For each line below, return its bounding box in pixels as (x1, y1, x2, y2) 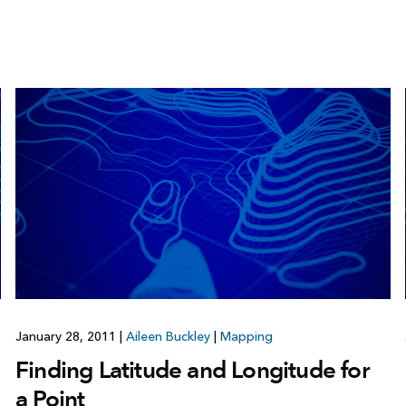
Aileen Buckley (125, 328, 210, 344)
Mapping (219, 328, 273, 344)
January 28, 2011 (14, 328, 120, 344)
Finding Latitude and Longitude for (14, 354, 369, 384)
